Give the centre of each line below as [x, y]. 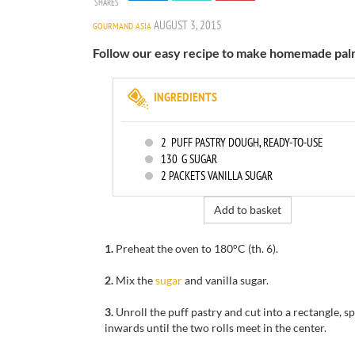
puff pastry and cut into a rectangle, [255, 312]
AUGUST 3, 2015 [188, 25]
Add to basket [247, 210]
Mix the [134, 280]
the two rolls [203, 328]
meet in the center [280, 328]
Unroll [132, 312]
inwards [124, 328]
